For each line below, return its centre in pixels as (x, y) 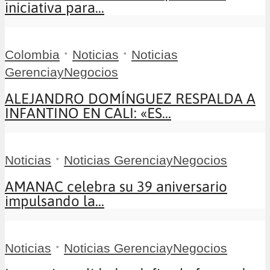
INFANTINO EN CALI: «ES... (88, 113)
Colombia (32, 54)
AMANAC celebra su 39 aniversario (116, 186)
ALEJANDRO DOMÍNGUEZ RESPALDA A (130, 98)
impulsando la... (55, 201)
